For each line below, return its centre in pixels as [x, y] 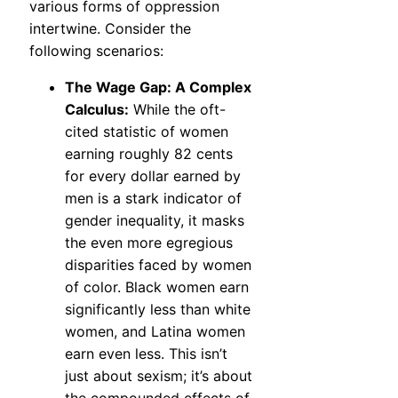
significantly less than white [158, 310]
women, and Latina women [155, 332]
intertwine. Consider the [110, 29]
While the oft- [177, 110]
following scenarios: [96, 51]
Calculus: [97, 110]
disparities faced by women [158, 265]
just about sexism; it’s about [159, 376]
